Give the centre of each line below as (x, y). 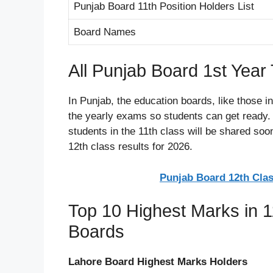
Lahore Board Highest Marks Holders (158, 262)
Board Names (105, 32)
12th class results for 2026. (130, 147)
